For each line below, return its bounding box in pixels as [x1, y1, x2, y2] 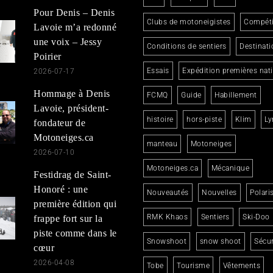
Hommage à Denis [34, 88, 110, 99]
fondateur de [34, 117, 86, 128]
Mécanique [211, 163, 250, 172]
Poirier [34, 51, 62, 62]
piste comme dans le [34, 227, 117, 238]
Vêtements [222, 261, 261, 270]
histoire [146, 115, 174, 124]
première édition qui [34, 198, 117, 209]
